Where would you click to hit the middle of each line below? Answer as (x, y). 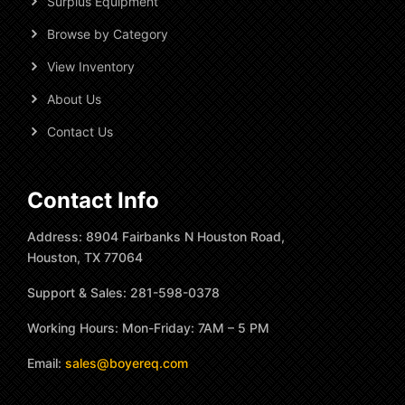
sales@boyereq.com (127, 363)
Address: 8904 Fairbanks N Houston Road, (156, 236)
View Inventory (91, 66)
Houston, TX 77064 (85, 257)
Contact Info (93, 200)
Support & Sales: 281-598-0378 (123, 292)
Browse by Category (108, 33)
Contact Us (80, 131)
